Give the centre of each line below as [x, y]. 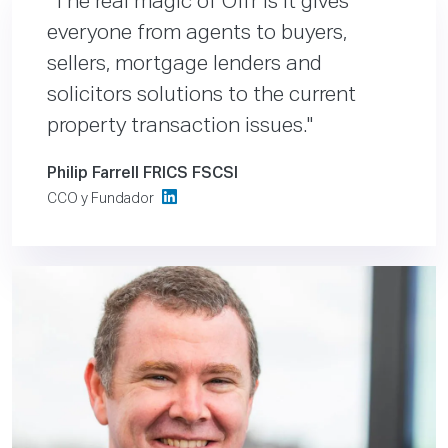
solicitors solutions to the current [201, 96]
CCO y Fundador [102, 199]
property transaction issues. [177, 127]
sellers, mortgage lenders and [184, 65]
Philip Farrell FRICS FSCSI [142, 174]
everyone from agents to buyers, [197, 34]
